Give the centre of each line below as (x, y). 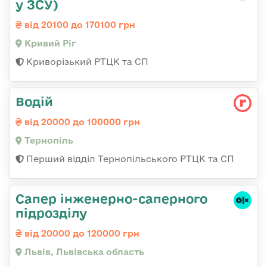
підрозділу (51, 212)
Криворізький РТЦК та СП (86, 61)
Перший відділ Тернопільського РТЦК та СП (129, 159)
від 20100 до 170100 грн (79, 24)
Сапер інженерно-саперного (111, 198)
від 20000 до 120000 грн (81, 233)
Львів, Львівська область (83, 252)
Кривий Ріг (49, 43)
